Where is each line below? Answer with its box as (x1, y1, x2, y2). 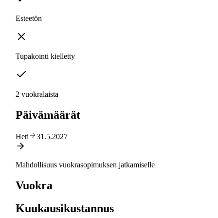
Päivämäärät (16, 109, 80, 122)
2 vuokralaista (16, 90, 58, 99)
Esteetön (16, 14, 42, 23)
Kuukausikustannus (16, 201, 114, 215)
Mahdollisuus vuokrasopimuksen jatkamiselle (16, 160, 155, 169)
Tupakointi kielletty (16, 52, 75, 61)
